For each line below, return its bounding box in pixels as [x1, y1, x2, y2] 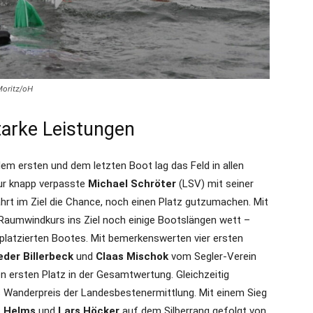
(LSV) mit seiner [176, 177, 254, 191]
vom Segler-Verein [171, 250, 256, 263]
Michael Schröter [88, 177, 176, 191]
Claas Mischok [96, 250, 171, 263]
